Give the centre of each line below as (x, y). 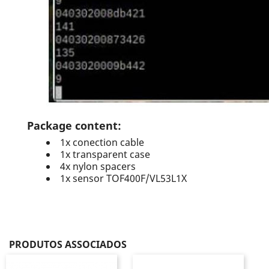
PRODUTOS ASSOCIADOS (68, 244)
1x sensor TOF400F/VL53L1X (123, 178)
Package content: (74, 125)
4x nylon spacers (98, 166)
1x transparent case (105, 154)
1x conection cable (102, 142)
